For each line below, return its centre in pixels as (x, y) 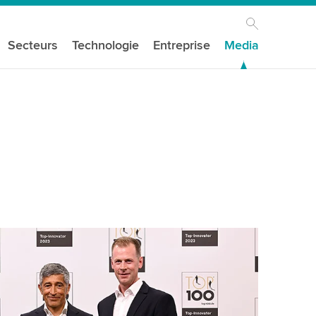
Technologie (106, 45)
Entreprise (182, 45)
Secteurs (33, 45)
